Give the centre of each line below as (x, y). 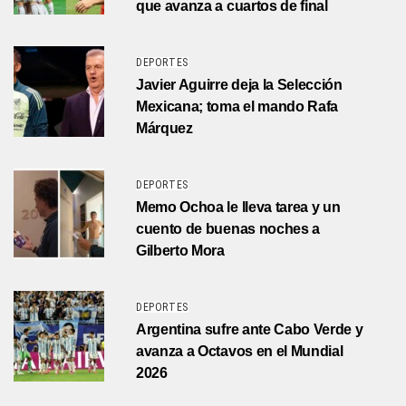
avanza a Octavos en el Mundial (240, 351)
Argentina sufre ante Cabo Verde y (250, 329)
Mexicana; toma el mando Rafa (237, 106)
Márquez (164, 128)
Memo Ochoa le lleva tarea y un (238, 207)
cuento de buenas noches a (228, 228)
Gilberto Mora (180, 250)
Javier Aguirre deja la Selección (239, 84)
